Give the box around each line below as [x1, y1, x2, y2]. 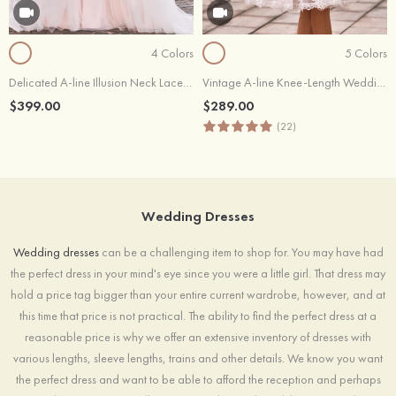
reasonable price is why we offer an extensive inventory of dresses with [25, 329, 371, 346]
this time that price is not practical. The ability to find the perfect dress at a [19, 308, 377, 324]
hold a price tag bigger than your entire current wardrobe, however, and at [11, 286, 385, 303]
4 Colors [151, 44, 194, 61]
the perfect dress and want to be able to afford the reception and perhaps [15, 371, 381, 388]
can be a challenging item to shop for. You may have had [98, 244, 384, 261]
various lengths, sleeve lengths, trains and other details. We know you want [13, 350, 383, 367]
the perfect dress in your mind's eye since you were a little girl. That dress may [11, 265, 385, 282]
